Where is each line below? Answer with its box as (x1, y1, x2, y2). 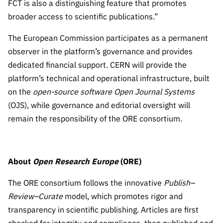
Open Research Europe (33, 156, 118, 166)
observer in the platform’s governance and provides (8, 46, 193, 56)
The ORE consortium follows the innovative (8, 178, 164, 188)
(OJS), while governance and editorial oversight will (8, 100, 190, 110)
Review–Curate (8, 191, 63, 201)
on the (8, 87, 33, 97)
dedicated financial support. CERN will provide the (8, 60, 187, 70)
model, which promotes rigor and (63, 191, 183, 201)
